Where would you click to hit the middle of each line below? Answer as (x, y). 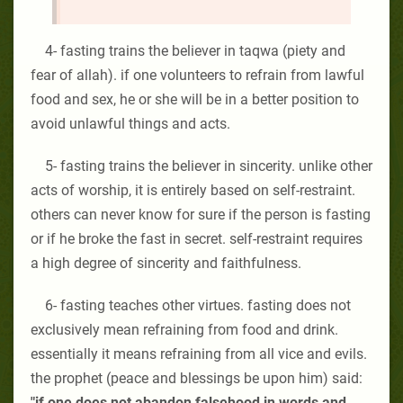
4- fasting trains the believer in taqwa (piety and (195, 50)
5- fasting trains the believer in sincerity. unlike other (209, 166)
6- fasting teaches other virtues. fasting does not (198, 305)
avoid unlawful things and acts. (130, 123)
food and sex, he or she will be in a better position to (195, 99)
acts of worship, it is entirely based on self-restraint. (193, 190)
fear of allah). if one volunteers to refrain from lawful (197, 75)
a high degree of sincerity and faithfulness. (166, 263)
